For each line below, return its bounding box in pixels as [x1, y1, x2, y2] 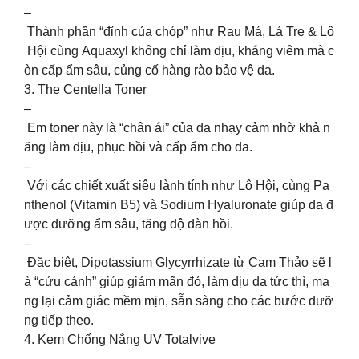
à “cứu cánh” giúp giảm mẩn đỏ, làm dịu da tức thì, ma [24, 275, 329, 289]
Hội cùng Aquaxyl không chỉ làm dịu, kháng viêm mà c [24, 44, 334, 58]
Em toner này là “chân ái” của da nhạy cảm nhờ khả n [24, 121, 330, 135]
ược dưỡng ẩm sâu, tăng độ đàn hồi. [24, 217, 233, 232]
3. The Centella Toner [24, 83, 147, 97]
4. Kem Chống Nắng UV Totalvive [24, 333, 216, 347]
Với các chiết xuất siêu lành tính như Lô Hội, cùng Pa [24, 179, 329, 193]
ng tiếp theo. [24, 313, 94, 328]
